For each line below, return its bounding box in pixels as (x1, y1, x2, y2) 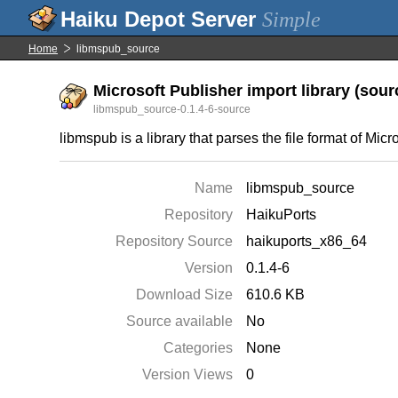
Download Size (136, 287, 234, 302)
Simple (262, 8, 321, 31)
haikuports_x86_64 (246, 234, 368, 249)
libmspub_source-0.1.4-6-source (93, 103, 251, 115)
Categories (163, 340, 234, 355)
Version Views (142, 367, 234, 382)
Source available (126, 314, 234, 329)
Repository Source (115, 234, 234, 249)
